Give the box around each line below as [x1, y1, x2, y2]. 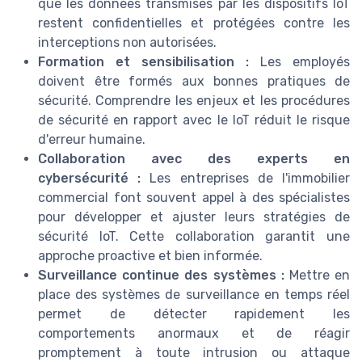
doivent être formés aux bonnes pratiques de [38, 74, 350, 90]
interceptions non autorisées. [38, 35, 217, 51]
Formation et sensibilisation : [38, 54, 249, 70]
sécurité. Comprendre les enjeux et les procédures [38, 93, 350, 109]
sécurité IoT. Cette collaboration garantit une [38, 229, 350, 245]
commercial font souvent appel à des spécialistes [38, 190, 350, 206]
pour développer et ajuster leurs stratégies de [38, 209, 350, 225]
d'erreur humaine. [38, 132, 145, 148]
